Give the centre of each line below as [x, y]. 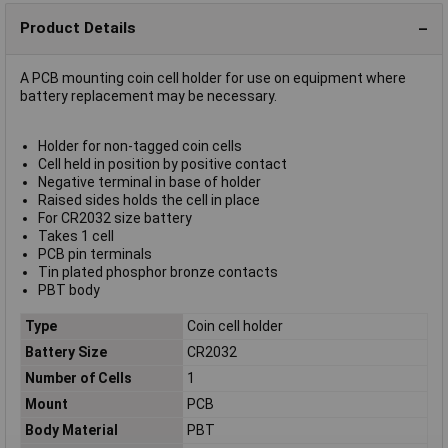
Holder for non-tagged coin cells [139, 145]
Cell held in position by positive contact [162, 163]
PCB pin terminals [94, 253]
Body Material [71, 430]
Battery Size [65, 352]
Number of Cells [78, 378]
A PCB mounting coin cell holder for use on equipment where [213, 77]
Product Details [78, 28]
